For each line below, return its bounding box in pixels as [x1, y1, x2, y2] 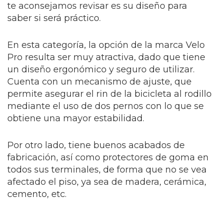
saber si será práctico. [7, 13, 101, 24]
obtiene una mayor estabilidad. [7, 113, 144, 124]
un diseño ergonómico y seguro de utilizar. [7, 64, 195, 75]
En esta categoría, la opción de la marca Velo [7, 40, 205, 51]
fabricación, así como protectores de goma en [7, 152, 209, 163]
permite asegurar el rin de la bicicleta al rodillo [7, 88, 212, 100]
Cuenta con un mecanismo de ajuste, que [7, 76, 192, 88]
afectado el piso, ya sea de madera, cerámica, [7, 176, 206, 188]
